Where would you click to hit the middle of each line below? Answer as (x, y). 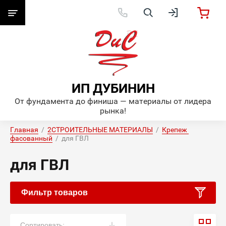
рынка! (113, 111)
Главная (24, 130)
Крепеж (175, 130)
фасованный (31, 138)
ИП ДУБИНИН (113, 88)
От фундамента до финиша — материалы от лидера (113, 101)
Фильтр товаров (54, 192)
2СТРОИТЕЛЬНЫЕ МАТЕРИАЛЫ (100, 130)
